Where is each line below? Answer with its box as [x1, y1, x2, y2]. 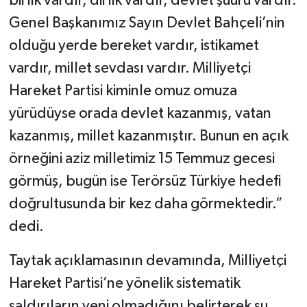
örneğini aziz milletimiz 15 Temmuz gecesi [8, 151, 275, 167]
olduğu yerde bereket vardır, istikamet [8, 38, 259, 54]
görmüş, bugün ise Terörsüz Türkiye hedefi [8, 174, 281, 190]
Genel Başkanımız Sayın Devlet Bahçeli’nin [8, 16, 285, 32]
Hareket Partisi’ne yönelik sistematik [8, 276, 241, 292]
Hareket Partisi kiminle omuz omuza [8, 84, 237, 99]
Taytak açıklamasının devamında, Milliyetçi [8, 254, 286, 269]
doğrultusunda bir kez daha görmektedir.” [8, 197, 283, 212]
